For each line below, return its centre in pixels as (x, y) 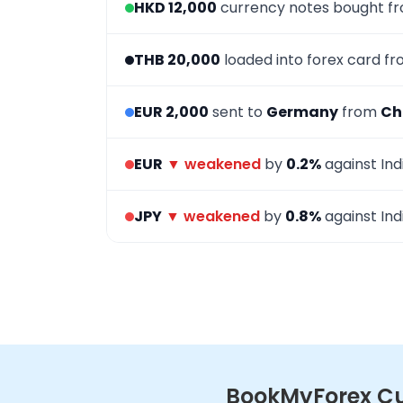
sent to (237, 112)
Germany (302, 112)
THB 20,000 (177, 60)
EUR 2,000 (171, 112)
